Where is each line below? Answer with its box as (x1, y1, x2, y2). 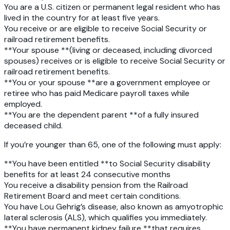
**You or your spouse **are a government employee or (4, 77, 210, 88)
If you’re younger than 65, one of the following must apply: (4, 139, 221, 150)
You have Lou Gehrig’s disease (4, 201, 117, 213)
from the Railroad (121, 180, 188, 191)
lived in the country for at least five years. (4, 12, 160, 24)
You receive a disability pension (4, 180, 121, 191)
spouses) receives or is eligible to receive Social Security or (4, 55, 225, 67)
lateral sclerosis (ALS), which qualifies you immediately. (4, 212, 207, 223)
